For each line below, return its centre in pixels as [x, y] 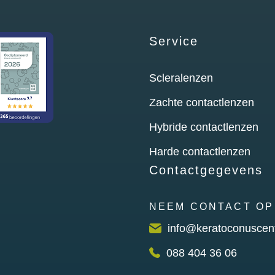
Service [173, 41]
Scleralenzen [181, 78]
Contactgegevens [206, 170]
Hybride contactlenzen [203, 127]
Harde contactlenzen [199, 151]
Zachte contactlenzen [201, 102]
